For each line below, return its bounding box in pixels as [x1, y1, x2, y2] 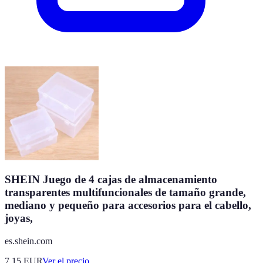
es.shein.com [5, 236, 52, 247]
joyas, [5, 212, 33, 225]
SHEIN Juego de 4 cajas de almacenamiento [5, 173, 217, 186]
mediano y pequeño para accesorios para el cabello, [5, 199, 251, 212]
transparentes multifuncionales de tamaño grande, [5, 186, 246, 199]
